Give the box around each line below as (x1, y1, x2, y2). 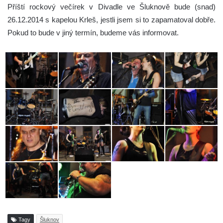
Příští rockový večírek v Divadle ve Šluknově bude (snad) (7, 2, 216, 11)
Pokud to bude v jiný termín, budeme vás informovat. (7, 28, 179, 37)
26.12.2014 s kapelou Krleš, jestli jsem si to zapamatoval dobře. (7, 15, 216, 24)
